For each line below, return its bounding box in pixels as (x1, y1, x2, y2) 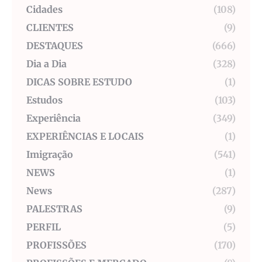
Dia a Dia (26, 58, 67, 70)
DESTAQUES (26, 40, 83, 52)
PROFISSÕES (26, 239, 87, 251)
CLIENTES (26, 22, 74, 34)
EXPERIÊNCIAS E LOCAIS (26, 130, 144, 143)
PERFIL (26, 221, 61, 233)
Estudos (26, 94, 63, 106)
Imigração (26, 149, 73, 161)
